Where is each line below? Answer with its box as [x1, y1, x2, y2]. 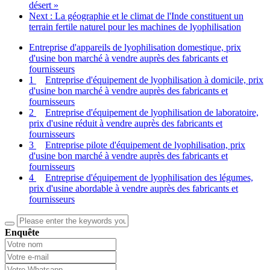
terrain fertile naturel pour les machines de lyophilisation [29, 22, 241, 33]
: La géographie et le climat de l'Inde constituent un [50, 11, 243, 22]
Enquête [5, 227, 39, 238]
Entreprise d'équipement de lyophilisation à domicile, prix [45, 75, 263, 86]
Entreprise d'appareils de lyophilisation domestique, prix [29, 42, 241, 53]
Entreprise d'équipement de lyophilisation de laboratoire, [45, 107, 259, 118]
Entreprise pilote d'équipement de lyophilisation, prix [45, 140, 245, 151]
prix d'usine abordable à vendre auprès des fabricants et [29, 183, 238, 194]
